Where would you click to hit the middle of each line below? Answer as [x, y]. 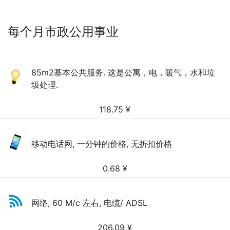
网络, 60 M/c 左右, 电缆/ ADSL [90, 203]
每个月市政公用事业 [63, 32]
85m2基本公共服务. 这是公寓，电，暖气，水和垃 [123, 72]
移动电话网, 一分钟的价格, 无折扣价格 [102, 144]
